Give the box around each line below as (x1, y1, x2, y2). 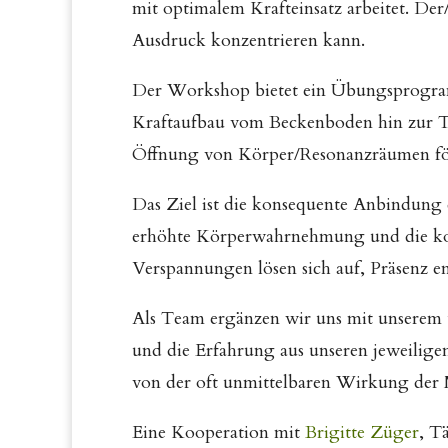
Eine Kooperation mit (132, 420, 305, 445)
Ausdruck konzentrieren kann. (132, 28, 365, 53)
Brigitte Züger (305, 420, 419, 445)
